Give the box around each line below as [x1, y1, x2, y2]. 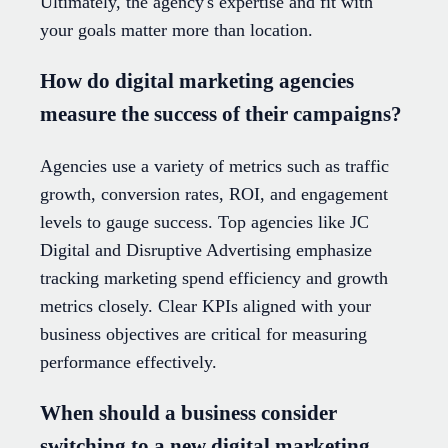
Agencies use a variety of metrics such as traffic [40, 155, 389, 176]
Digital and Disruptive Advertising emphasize [40, 239, 372, 260]
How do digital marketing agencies [40, 68, 354, 93]
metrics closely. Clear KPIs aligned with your [40, 295, 371, 316]
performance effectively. [40, 351, 217, 372]
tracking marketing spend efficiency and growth [40, 267, 388, 288]
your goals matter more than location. [40, 19, 313, 40]
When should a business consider [40, 400, 337, 425]
